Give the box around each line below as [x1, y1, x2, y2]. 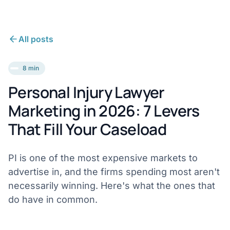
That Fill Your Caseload [8, 119, 167, 140]
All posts [18, 34, 53, 44]
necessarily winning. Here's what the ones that [8, 180, 215, 191]
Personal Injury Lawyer [8, 82, 165, 103]
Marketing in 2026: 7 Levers [8, 100, 200, 121]
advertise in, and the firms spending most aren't [8, 166, 220, 177]
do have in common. [8, 194, 98, 205]
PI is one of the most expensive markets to [8, 152, 198, 163]
